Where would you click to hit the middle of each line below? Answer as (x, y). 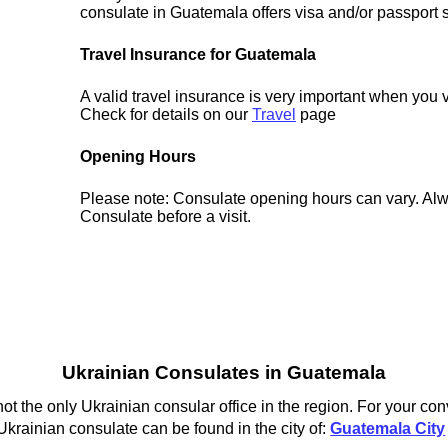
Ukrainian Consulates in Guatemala (223, 373)
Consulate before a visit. (166, 217)
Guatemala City (388, 428)
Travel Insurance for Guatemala (198, 55)
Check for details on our (166, 115)
